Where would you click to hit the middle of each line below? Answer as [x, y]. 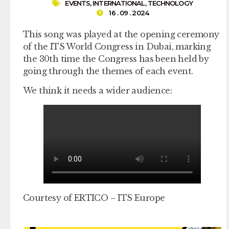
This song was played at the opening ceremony [121, 34]
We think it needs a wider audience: [97, 91]
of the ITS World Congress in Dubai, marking [117, 46]
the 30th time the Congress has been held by [116, 59]
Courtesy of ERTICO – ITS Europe [94, 198]
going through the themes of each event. [108, 71]
